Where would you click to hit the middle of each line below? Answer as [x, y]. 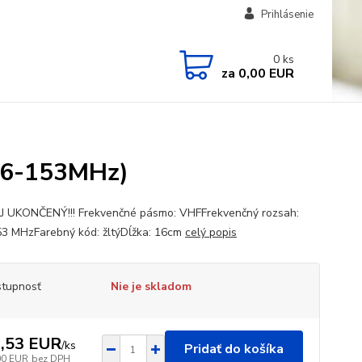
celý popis [210, 232]
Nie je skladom [151, 286]
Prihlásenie [287, 15]
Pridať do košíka [234, 349]
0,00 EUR [264, 73]
